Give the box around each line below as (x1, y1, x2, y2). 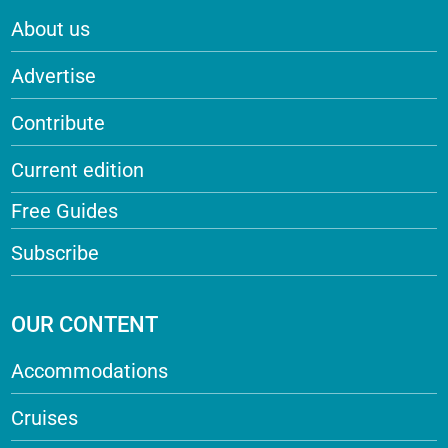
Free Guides (11, 198, 119, 223)
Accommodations (11, 358, 169, 383)
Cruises (11, 405, 79, 430)
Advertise (11, 63, 97, 88)
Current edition (11, 157, 145, 182)
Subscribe (11, 240, 100, 265)
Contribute (11, 110, 106, 135)
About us (11, 16, 91, 41)
